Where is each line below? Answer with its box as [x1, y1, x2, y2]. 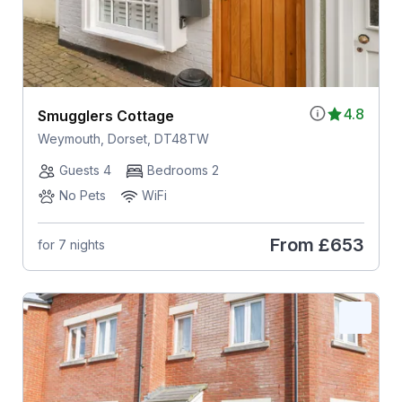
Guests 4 [58, 162, 111, 178]
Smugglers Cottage [37, 106, 174, 125]
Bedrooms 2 [146, 162, 219, 178]
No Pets [58, 187, 106, 203]
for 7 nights [37, 237, 105, 253]
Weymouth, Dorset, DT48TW [37, 130, 209, 146]
